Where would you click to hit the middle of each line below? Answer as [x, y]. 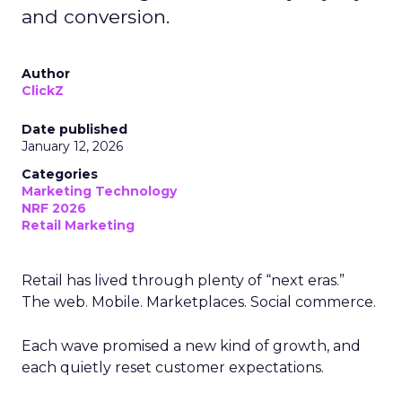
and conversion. [96, 16]
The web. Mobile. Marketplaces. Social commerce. [199, 301]
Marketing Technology [99, 191]
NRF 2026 [54, 208]
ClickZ [43, 90]
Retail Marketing [78, 225]
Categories [60, 174]
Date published [74, 129]
